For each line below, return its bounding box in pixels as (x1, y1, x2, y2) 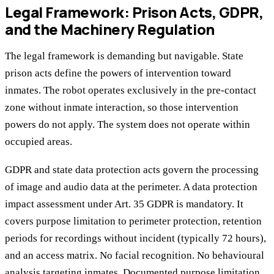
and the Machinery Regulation (5, 18, 215, 39)
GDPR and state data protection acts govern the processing (5, 163, 259, 176)
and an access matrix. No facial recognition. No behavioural (5, 249, 264, 261)
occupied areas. (5, 135, 72, 147)
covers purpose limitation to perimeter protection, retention (5, 215, 262, 227)
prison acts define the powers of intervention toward (5, 67, 231, 79)
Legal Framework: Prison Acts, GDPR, (5, 1, 264, 22)
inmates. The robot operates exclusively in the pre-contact (5, 84, 256, 96)
